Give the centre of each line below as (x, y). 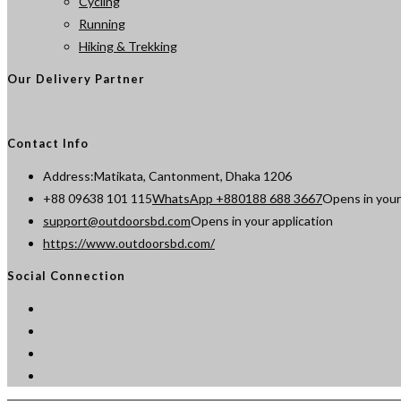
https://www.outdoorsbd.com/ (129, 243)
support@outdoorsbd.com (117, 221)
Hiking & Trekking (128, 47)
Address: (68, 176)
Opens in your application (262, 221)
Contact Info (48, 144)
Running (102, 24)
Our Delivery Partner (76, 78)
